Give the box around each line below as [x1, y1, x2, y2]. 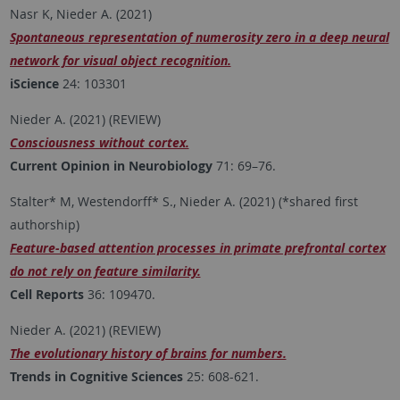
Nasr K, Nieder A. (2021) [9, 5, 152, 23]
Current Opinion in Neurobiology [9, 157, 212, 175]
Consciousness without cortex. [9, 134, 189, 152]
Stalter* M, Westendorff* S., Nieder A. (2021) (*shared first [9, 193, 358, 211]
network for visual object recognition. [9, 52, 231, 70]
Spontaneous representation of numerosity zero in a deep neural [9, 29, 389, 46]
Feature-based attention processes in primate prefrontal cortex [9, 239, 386, 257]
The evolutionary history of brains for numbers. [9, 345, 287, 362]
